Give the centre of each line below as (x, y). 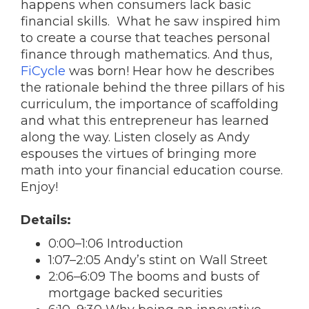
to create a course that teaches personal (146, 38)
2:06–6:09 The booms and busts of (154, 277)
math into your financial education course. (152, 170)
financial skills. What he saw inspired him (151, 21)
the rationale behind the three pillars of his (153, 88)
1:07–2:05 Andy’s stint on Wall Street (158, 260)
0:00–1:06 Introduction (116, 243)
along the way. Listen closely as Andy (135, 137)
